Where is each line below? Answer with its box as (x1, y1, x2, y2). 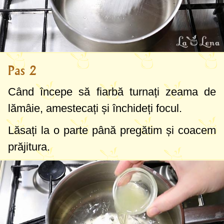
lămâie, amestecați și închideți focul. (8, 102, 182, 115)
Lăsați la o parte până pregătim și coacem (8, 124, 216, 137)
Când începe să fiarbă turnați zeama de (8, 85, 216, 98)
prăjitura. (8, 140, 50, 153)
